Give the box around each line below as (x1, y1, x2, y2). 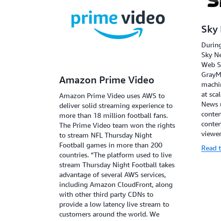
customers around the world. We (59, 210, 159, 219)
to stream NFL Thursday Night (59, 131, 152, 140)
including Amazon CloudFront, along (59, 180, 173, 189)
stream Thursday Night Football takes (59, 160, 175, 169)
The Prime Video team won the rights (59, 121, 175, 130)
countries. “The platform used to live (59, 150, 172, 159)
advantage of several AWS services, (59, 170, 166, 179)
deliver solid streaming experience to (59, 101, 173, 110)
